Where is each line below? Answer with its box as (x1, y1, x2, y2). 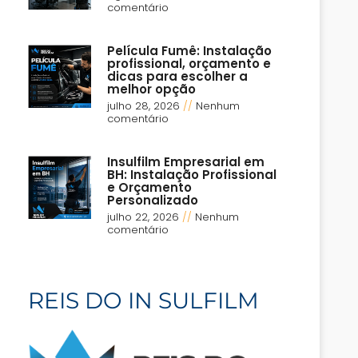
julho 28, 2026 (107, 98, 184, 114)
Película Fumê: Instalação (107, 42, 272, 60)
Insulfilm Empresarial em (107, 153, 265, 171)
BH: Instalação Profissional (107, 166, 277, 184)
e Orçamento (107, 179, 193, 197)
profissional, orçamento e (107, 55, 272, 73)
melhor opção (107, 81, 197, 98)
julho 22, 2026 (107, 209, 183, 225)
